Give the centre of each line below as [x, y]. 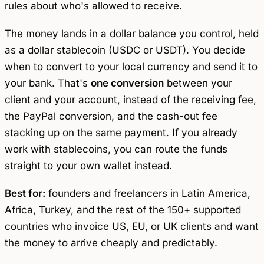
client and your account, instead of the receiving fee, [131, 100]
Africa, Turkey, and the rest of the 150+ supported [123, 209]
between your [198, 83]
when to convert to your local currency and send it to [131, 67]
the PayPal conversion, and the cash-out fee [111, 116]
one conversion [127, 83]
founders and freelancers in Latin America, [148, 193]
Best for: [25, 193]
